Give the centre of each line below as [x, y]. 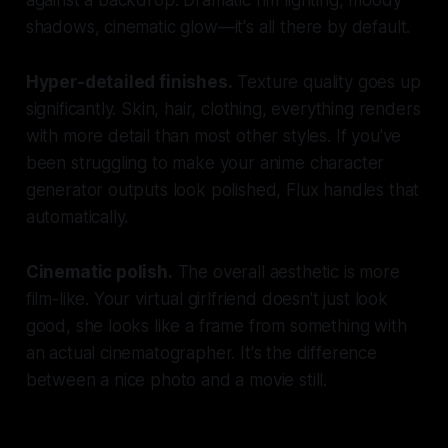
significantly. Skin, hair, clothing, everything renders [223, 108]
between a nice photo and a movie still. [176, 379]
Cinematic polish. [99, 271]
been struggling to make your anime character [205, 162]
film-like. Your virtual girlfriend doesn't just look [206, 298]
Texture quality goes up [326, 81]
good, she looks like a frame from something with [216, 325]
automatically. [77, 216]
